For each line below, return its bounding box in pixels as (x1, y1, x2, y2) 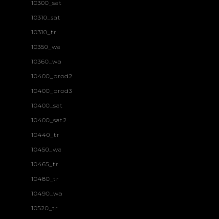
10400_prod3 (31, 87, 72, 94)
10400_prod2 (31, 72, 73, 80)
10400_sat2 (31, 116, 67, 124)
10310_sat (31, 13, 61, 21)
